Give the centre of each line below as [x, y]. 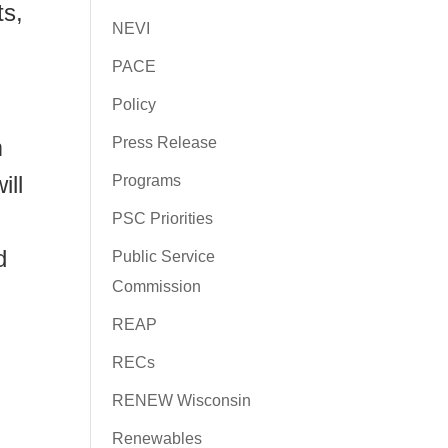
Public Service [163, 256]
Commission [156, 286]
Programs [146, 180]
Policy [133, 104]
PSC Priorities [162, 218]
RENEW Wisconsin [181, 400]
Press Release [164, 142]
